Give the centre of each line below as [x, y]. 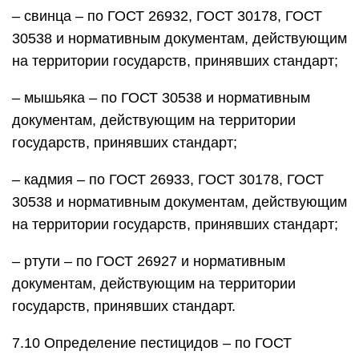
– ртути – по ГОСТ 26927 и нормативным [149, 261]
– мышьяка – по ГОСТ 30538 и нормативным [161, 98]
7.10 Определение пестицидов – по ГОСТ [152, 343]
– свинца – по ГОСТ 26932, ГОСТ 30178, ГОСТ [167, 16]
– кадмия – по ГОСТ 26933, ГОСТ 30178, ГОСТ [168, 179]
